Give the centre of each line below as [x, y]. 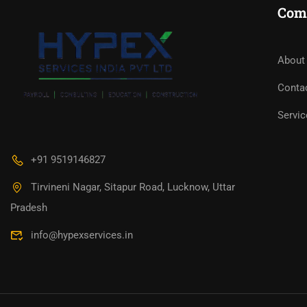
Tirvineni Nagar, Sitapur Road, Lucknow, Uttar [133, 187]
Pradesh [29, 207]
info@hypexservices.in [82, 235]
